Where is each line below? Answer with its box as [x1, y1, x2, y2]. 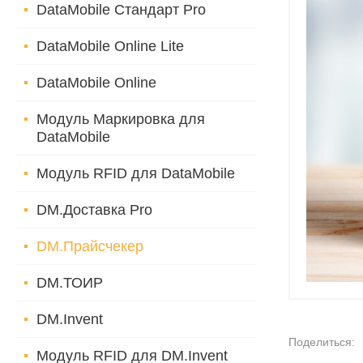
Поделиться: [288, 335, 355, 348]
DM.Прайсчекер [36, 238, 143, 254]
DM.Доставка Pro [36, 202, 152, 218]
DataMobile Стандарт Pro [36, 2, 206, 18]
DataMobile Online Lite [36, 38, 184, 54]
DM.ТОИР [36, 275, 103, 291]
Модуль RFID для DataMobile [36, 165, 235, 181]
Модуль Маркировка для [36, 111, 205, 127]
